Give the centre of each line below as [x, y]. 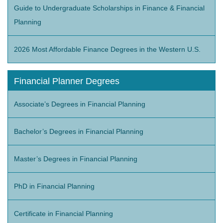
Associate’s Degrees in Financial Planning [80, 104]
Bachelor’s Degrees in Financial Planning [79, 131]
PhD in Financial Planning [54, 186]
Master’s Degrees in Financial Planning [76, 159]
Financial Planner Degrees [67, 81]
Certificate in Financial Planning [63, 213]
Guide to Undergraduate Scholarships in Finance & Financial [109, 8]
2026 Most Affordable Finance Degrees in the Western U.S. [107, 49]
